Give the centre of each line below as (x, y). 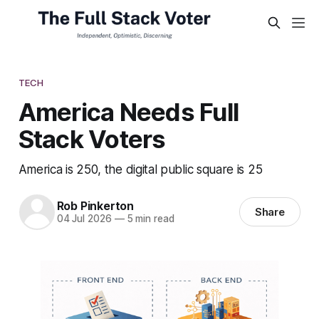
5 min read (149, 219)
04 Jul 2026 (84, 219)
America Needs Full (129, 111)
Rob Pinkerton (95, 206)
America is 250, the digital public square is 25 (140, 169)
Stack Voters (92, 138)
